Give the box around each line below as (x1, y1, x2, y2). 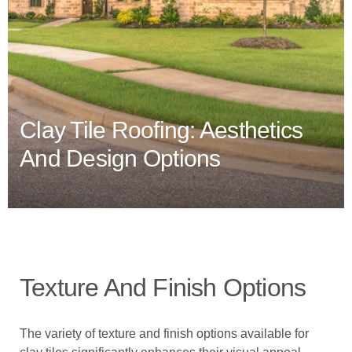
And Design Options (20, 145, 221, 171)
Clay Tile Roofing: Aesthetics (20, 117, 303, 143)
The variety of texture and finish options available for (20, 327, 309, 340)
